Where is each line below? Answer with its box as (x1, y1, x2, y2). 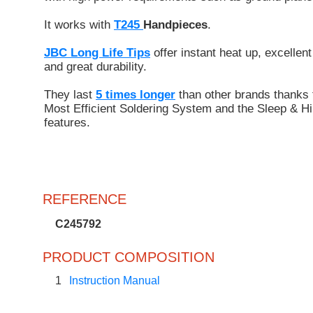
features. (44, 116, 90, 130)
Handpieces (143, 18, 208, 32)
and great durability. (44, 60, 147, 74)
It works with (44, 18, 114, 32)
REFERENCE (43, 191, 126, 207)
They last (44, 88, 96, 102)
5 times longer (96, 88, 175, 102)
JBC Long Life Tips (44, 46, 150, 60)
